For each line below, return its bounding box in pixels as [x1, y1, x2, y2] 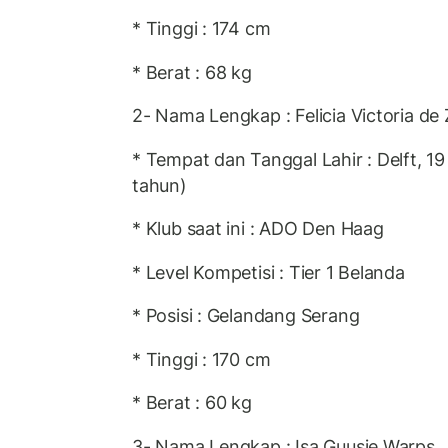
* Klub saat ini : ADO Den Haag [132, 218, 384, 240]
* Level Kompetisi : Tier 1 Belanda [132, 261, 405, 283]
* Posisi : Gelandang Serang [132, 305, 360, 327]
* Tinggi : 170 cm [132, 348, 271, 370]
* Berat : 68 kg [132, 61, 252, 83]
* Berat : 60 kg [132, 392, 252, 414]
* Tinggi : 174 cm [132, 18, 271, 40]
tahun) [132, 174, 187, 196]
